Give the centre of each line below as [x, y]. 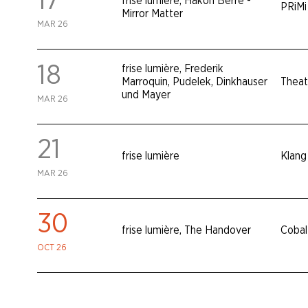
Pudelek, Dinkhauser [220, 81]
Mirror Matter [153, 13]
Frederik [204, 68]
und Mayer [146, 95]
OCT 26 [52, 248]
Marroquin [145, 81]
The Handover [218, 231]
